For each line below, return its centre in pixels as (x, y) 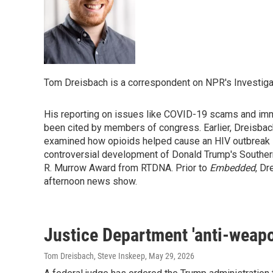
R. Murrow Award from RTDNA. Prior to (127, 168)
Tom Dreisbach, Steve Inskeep (94, 256)
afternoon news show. (90, 181)
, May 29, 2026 (170, 256)
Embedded (232, 168)
